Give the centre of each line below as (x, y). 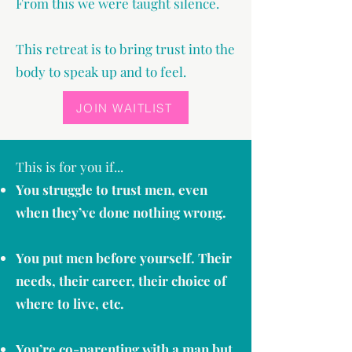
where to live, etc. (70, 303)
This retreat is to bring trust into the (125, 49)
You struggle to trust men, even (112, 189)
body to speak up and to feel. (101, 71)
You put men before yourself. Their (124, 258)
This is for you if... (70, 167)
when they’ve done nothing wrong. (121, 212)
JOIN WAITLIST (124, 108)
